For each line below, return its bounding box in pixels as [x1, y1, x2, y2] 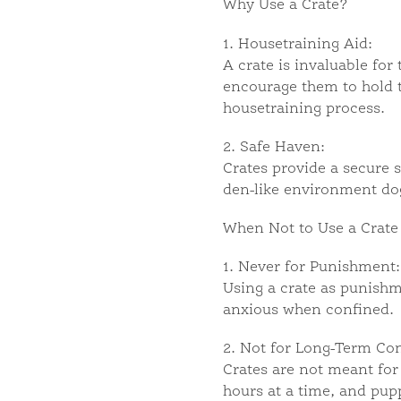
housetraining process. [222, 101, 385, 116]
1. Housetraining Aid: [222, 37, 372, 52]
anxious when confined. [222, 303, 394, 319]
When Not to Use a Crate [222, 221, 398, 236]
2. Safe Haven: [222, 140, 325, 155]
